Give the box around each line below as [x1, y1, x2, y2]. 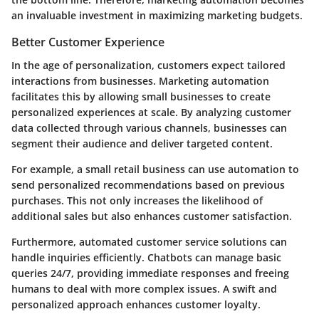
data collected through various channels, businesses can [11, 120, 287, 135]
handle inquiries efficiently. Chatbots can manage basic [11, 250, 281, 264]
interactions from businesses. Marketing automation [11, 73, 269, 88]
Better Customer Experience [11, 34, 164, 51]
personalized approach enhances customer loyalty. [11, 297, 261, 311]
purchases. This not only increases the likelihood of [11, 193, 263, 207]
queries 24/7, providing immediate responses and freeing [11, 266, 289, 280]
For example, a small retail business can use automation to [11, 162, 299, 176]
